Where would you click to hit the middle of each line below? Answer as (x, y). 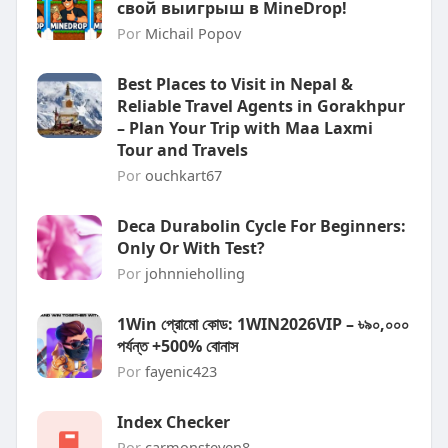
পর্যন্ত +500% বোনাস (177, 346)
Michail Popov (192, 33)
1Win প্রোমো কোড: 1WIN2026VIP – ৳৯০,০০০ (262, 324)
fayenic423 (180, 371)
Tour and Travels (182, 150)
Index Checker (173, 422)
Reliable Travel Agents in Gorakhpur (260, 106)
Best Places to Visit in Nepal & (234, 84)
